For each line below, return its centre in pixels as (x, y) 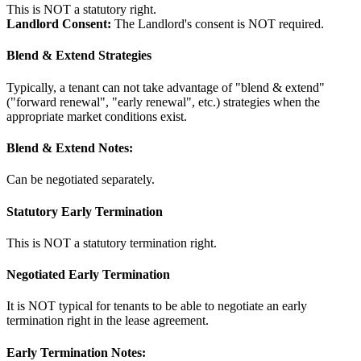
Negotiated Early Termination (88, 275)
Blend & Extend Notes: (70, 147)
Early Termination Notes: (76, 352)
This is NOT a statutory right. (81, 10)
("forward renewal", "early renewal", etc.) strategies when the (163, 102)
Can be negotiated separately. (81, 180)
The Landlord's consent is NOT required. (218, 24)
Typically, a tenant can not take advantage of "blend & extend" (166, 87)
